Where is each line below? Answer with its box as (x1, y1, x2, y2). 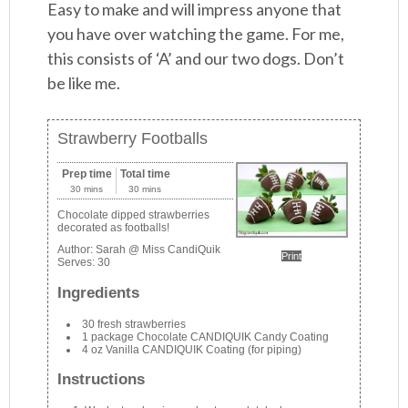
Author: (57, 243, 97, 257)
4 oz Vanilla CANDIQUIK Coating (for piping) (82, 342, 302, 356)
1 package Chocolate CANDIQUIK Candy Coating (82, 330, 330, 343)
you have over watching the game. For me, (47, 24, 345, 45)
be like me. (47, 73, 121, 94)
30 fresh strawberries (82, 317, 187, 331)
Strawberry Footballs (57, 129, 209, 148)
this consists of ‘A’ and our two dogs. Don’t (47, 48, 345, 69)
